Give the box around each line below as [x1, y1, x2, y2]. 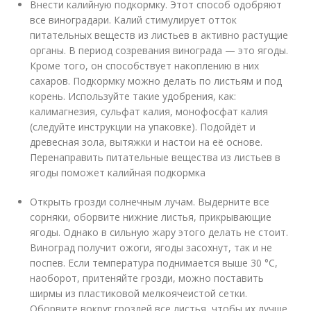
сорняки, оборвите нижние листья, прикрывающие [30, 210, 272, 224]
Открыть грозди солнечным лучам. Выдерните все [30, 195, 270, 208]
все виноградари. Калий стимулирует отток [30, 13, 237, 26]
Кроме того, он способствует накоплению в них [30, 59, 260, 72]
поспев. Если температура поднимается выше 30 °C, [30, 256, 278, 269]
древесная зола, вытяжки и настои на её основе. [30, 135, 263, 149]
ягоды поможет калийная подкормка [30, 166, 206, 179]
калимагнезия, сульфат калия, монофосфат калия [30, 105, 269, 118]
